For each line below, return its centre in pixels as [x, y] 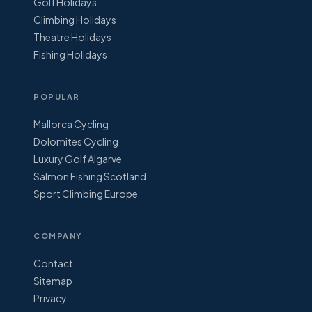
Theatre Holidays [72, 37]
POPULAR [57, 96]
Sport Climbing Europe [86, 193]
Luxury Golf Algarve [78, 158]
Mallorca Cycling [71, 124]
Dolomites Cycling [76, 141]
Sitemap [53, 280]
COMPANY [58, 235]
